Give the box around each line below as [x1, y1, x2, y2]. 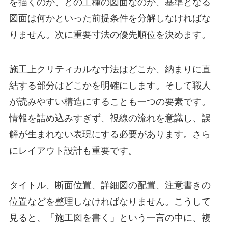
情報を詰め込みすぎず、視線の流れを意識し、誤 [9, 113, 211, 124]
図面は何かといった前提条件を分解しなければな [9, 13, 211, 24]
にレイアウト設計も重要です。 [9, 146, 137, 156]
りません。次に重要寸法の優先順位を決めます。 [9, 30, 211, 40]
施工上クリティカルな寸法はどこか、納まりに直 [9, 64, 211, 75]
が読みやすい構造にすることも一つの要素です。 [9, 97, 211, 107]
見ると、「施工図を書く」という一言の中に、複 [9, 213, 211, 223]
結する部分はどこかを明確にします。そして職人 [9, 80, 211, 91]
